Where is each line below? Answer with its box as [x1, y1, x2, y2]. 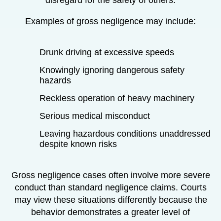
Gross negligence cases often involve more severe [11, 170, 210, 180]
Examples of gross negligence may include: [25, 16, 196, 26]
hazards [39, 75, 71, 85]
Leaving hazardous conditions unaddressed [39, 128, 211, 139]
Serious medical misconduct [39, 110, 150, 121]
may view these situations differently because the [14, 194, 207, 205]
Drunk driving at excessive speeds [39, 47, 174, 57]
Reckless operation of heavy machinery [39, 93, 194, 103]
